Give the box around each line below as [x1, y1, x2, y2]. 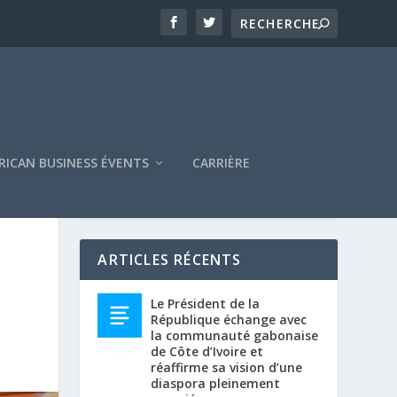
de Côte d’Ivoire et [151, 342, 264, 360]
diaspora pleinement [151, 374, 281, 392]
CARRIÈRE [192, 153, 251, 171]
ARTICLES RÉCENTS [97, 249, 242, 269]
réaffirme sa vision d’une [151, 358, 303, 376]
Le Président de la [151, 294, 261, 312]
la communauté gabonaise [151, 326, 319, 344]
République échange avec [151, 310, 307, 328]
